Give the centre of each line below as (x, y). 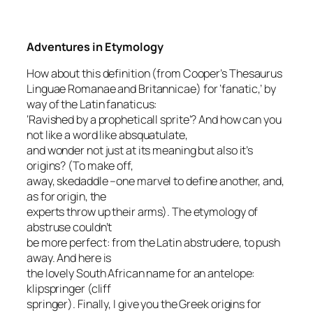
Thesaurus (256, 74)
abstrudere (211, 243)
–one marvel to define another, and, (196, 181)
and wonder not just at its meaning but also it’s (140, 151)
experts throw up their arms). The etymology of (143, 212)
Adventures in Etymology (95, 47)
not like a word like (73, 135)
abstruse (49, 227)
